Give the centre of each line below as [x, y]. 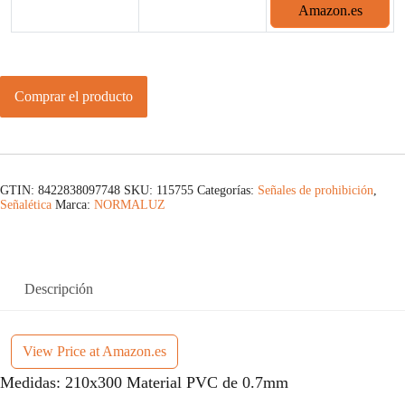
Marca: [75, 205]
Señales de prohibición [316, 191]
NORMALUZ [130, 205]
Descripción [59, 289]
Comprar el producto [74, 97]
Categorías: [227, 191]
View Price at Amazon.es [94, 352]
